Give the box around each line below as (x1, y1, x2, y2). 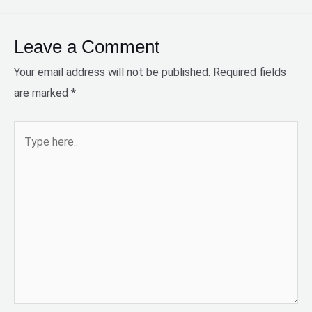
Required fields (213, 65, 286, 79)
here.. (13, 144, 39, 158)
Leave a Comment (14, 36, 159, 57)
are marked (14, 86, 71, 100)
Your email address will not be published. (14, 65, 210, 79)
